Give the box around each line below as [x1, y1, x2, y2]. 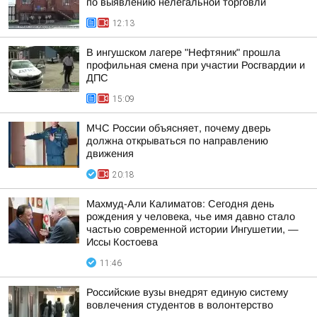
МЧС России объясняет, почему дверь [86, 122, 271, 134]
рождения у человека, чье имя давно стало [86, 211, 295, 222]
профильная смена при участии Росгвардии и [86, 59, 305, 71]
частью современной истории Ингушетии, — [86, 224, 299, 235]
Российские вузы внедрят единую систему [86, 287, 288, 298]
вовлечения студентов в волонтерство [86, 299, 273, 311]
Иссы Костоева [86, 236, 158, 248]
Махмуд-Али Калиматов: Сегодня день [86, 198, 275, 209]
